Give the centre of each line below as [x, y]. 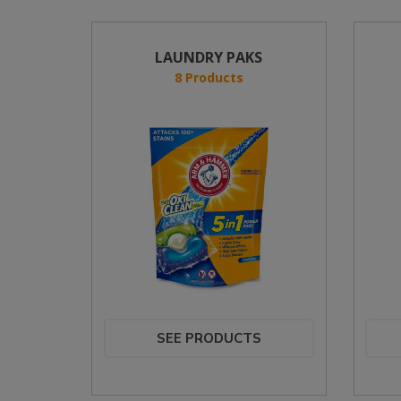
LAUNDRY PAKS [209, 57]
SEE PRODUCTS [209, 338]
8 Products [209, 77]
